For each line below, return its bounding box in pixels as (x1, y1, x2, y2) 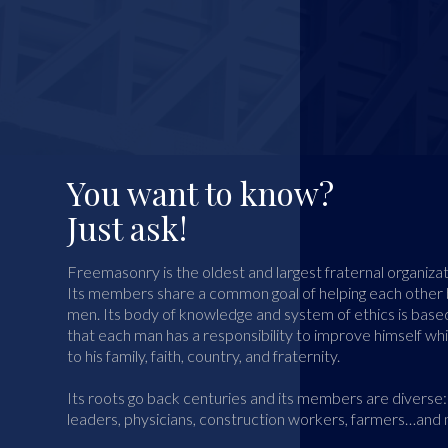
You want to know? (67, 171, 335, 215)
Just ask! (67, 206, 188, 250)
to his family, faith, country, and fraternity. (67, 346, 341, 366)
